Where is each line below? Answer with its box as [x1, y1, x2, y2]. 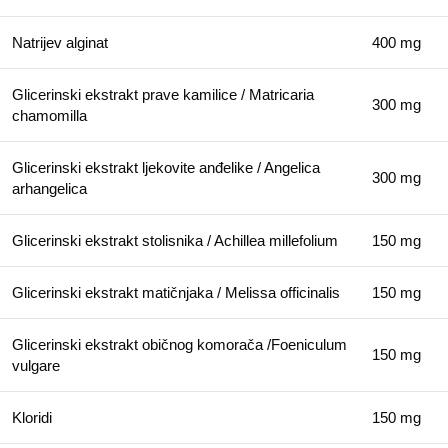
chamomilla [12, 107, 87, 125]
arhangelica [12, 180, 87, 198]
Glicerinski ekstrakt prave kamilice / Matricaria [12, 86, 314, 104]
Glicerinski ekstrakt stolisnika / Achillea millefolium [12, 232, 338, 250]
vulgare [12, 357, 60, 375]
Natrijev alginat [12, 34, 108, 52]
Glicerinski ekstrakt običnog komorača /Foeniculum [12, 336, 347, 354]
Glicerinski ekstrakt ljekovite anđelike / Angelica [12, 159, 320, 177]
